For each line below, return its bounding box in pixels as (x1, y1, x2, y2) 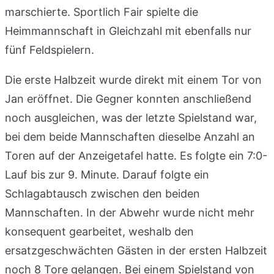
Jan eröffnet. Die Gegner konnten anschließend (5, 92, 251, 105)
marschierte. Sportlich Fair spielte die (5, 5, 198, 18)
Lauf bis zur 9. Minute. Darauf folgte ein (5, 168, 209, 181)
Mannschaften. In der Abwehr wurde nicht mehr (5, 206, 254, 219)
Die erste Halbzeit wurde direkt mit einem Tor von (5, 73, 262, 86)
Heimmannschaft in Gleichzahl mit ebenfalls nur (5, 24, 251, 37)
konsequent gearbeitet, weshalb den (5, 224, 194, 238)
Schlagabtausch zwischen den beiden (5, 187, 200, 200)
